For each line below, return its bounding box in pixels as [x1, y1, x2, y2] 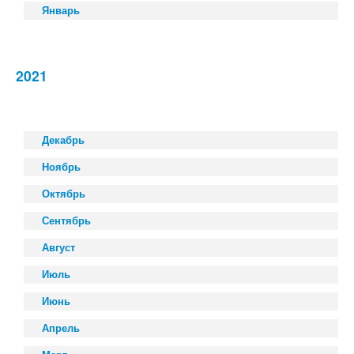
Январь [42, 3, 80, 17]
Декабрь [42, 133, 85, 147]
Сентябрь [42, 213, 91, 228]
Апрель [42, 321, 80, 335]
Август [42, 240, 75, 254]
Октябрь [42, 186, 85, 201]
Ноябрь [42, 160, 81, 174]
